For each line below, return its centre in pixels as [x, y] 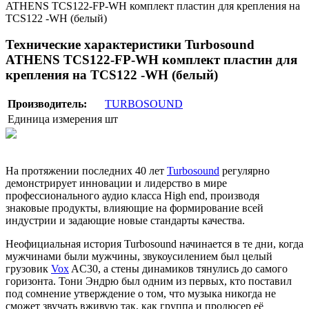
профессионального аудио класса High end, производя [132, 196]
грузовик [28, 269]
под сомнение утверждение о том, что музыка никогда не [141, 294]
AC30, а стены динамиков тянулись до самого [178, 269]
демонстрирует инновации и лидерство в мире [116, 183]
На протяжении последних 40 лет [86, 171]
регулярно [245, 171]
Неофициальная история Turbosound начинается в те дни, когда [154, 244]
